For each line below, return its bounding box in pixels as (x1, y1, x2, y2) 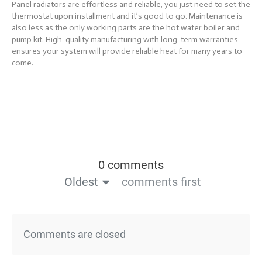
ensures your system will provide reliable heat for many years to (12, 46, 242, 56)
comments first (121, 174, 201, 189)
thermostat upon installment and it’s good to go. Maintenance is (12, 11, 243, 21)
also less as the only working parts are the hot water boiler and (12, 22, 240, 33)
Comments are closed (23, 227, 126, 240)
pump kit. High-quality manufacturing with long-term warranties (12, 34, 238, 44)
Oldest (64, 174, 98, 189)
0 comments (98, 157, 164, 172)
